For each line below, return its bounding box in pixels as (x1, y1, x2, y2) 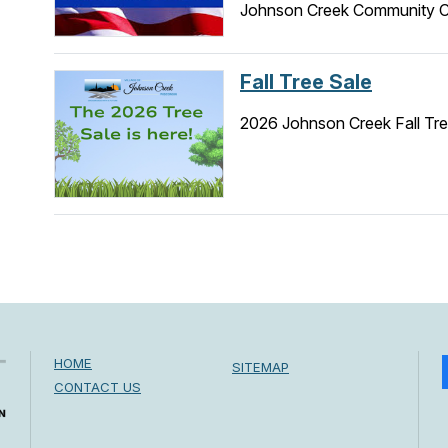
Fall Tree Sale (240, 70, 372, 94)
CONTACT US (54, 379, 141, 395)
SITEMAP (232, 359, 289, 375)
